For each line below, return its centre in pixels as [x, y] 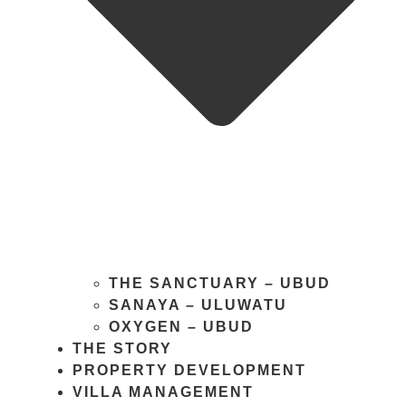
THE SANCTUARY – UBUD [220, 284]
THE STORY [122, 349]
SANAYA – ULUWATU [198, 305]
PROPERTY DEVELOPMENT [189, 371]
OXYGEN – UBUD [181, 327]
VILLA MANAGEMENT [163, 392]
